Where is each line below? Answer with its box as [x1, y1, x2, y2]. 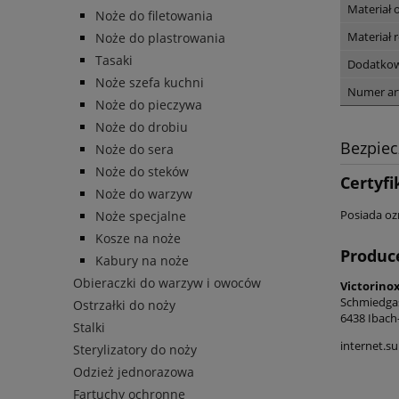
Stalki [73, 319, 105, 337]
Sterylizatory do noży [73, 341, 197, 359]
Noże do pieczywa [95, 96, 202, 114]
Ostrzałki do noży [73, 297, 175, 314]
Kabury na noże [95, 252, 189, 270]
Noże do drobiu [95, 118, 188, 136]
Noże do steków [95, 163, 189, 181]
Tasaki [95, 52, 133, 69]
